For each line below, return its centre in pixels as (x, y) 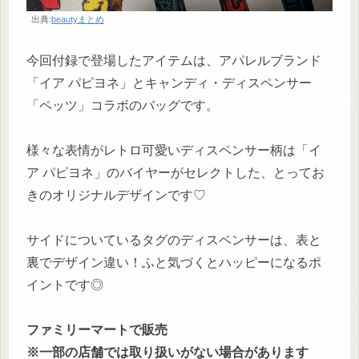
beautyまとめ (78, 20)
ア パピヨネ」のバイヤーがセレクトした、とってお (175, 173)
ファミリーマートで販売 (97, 330)
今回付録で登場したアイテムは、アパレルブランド (174, 61)
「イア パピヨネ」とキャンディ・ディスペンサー (169, 83)
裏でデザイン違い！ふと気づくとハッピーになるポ (174, 263)
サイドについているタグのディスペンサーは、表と (174, 240)
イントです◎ (65, 285)
